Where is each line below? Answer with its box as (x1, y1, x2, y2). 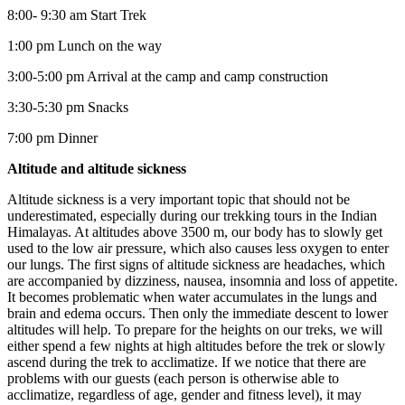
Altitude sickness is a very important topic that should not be (7, 191, 350, 207)
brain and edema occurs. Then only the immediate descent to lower (7, 305, 388, 321)
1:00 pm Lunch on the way (7, 37, 162, 53)
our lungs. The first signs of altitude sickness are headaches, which (7, 256, 385, 272)
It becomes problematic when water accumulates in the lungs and (7, 288, 377, 305)
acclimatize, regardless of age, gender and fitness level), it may (7, 386, 362, 402)
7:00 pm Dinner (7, 129, 98, 146)
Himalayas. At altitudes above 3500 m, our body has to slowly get (7, 223, 382, 240)
